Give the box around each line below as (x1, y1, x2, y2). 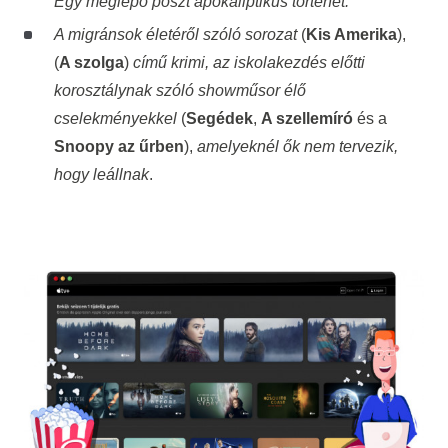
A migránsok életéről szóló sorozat (53, 26, 297, 44)
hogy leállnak (53, 166, 149, 184)
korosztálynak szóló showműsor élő (53, 82, 306, 100)
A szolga (58, 54, 124, 72)
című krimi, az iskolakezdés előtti (132, 54, 365, 72)
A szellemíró (260, 110, 353, 128)
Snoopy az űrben (53, 138, 184, 156)
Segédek (185, 110, 253, 128)
